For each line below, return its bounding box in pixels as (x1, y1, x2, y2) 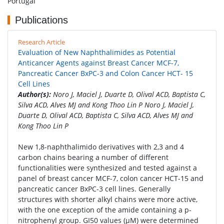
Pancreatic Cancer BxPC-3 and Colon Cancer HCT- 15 (18, 68, 193, 78)
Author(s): (18, 89, 51, 99)
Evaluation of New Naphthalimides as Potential (18, 47, 175, 57)
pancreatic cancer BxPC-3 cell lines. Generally (18, 184, 170, 193)
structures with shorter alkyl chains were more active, (18, 194, 197, 204)
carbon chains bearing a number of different (18, 152, 168, 162)
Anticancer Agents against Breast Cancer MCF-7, (18, 58, 179, 67)
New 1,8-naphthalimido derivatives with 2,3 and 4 (18, 142, 184, 151)
